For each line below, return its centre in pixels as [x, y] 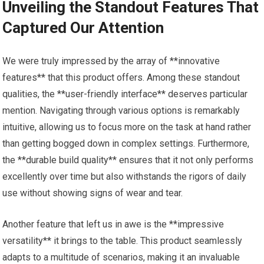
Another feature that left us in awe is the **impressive [113, 224]
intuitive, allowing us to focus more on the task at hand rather [127, 127]
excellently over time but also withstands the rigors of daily [125, 176]
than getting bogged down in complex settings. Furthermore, [126, 143]
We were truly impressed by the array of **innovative [111, 61]
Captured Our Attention [83, 28]
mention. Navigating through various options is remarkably [121, 110]
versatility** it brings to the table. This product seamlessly [123, 241]
